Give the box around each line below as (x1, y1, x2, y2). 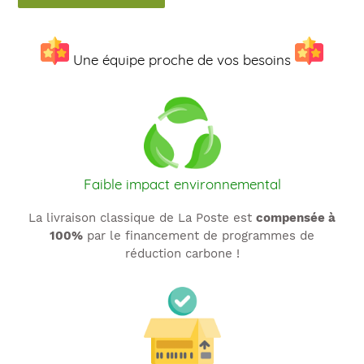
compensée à (256, 210, 336, 225)
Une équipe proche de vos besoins (69, 50, 295, 68)
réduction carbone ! (124, 245, 240, 261)
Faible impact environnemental (83, 175, 281, 193)
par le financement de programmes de (83, 227, 314, 243)
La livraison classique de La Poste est (28, 210, 256, 225)
